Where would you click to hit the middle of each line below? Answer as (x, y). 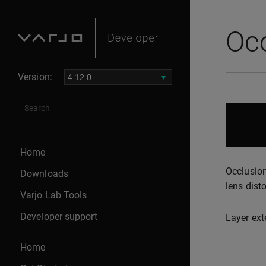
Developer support (59, 216)
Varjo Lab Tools (54, 195)
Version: (35, 77)
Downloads (44, 173)
